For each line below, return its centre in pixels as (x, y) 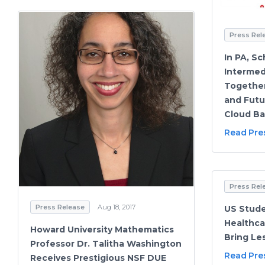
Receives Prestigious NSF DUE (98, 258)
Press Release (60, 207)
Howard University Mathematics (102, 229)
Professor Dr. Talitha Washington (106, 243)
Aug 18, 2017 (117, 207)
